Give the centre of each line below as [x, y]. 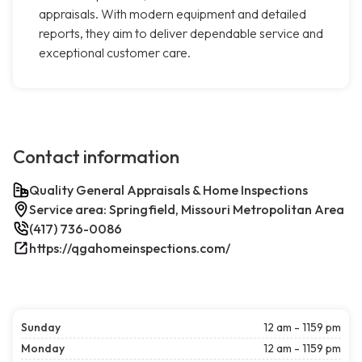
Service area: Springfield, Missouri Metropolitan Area [187, 210]
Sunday [41, 328]
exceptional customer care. [115, 53]
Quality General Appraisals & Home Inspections [168, 190]
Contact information [96, 157]
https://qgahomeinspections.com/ [130, 248]
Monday [43, 349]
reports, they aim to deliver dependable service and [181, 34]
